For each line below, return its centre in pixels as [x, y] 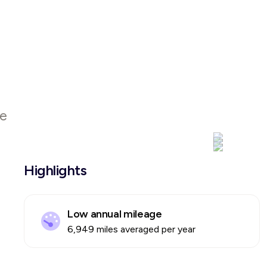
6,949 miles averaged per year [131, 229]
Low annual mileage [115, 214]
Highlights [55, 170]
